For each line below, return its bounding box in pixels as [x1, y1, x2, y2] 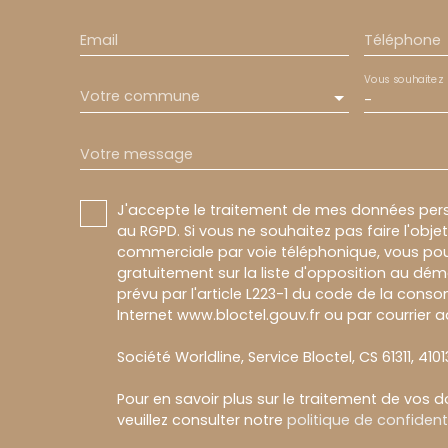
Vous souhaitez [363, 72, 442, 87]
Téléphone [363, 29, 441, 50]
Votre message [80, 143, 193, 164]
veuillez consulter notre [117, 409, 287, 430]
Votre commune [80, 86, 200, 107]
